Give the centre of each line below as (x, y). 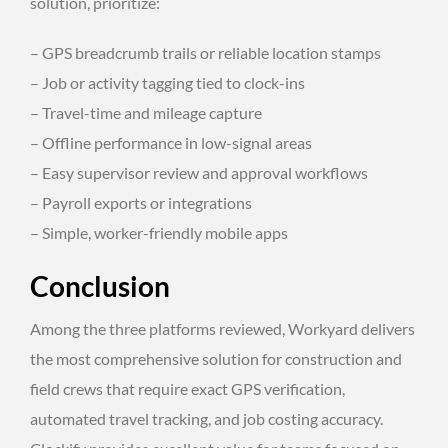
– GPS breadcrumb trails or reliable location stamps (205, 52)
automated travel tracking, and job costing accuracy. (206, 418)
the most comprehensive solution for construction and (216, 358)
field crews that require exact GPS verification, (187, 388)
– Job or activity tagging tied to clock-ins (167, 82)
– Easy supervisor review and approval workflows (199, 172)
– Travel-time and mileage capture (146, 112)
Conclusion (100, 285)
